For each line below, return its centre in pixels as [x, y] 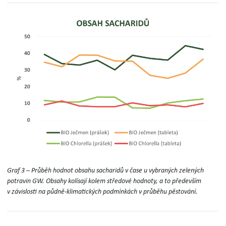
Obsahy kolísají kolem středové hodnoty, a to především [124, 181]
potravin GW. [27, 181]
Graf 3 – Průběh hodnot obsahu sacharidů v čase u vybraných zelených [106, 170]
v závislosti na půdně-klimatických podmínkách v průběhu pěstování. [103, 191]
